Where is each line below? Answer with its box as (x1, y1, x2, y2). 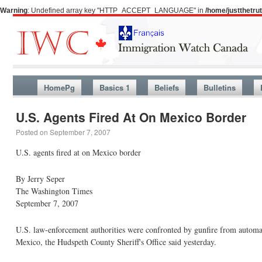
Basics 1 (99, 82, 130, 93)
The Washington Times (16, 185, 92, 196)
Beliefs (154, 82, 179, 93)
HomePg (43, 82, 75, 93)
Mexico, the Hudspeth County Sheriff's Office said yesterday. (16, 236, 216, 247)
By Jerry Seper (16, 173, 65, 184)
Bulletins (203, 82, 236, 93)
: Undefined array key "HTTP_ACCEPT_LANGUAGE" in (27, 6, 205, 15)
